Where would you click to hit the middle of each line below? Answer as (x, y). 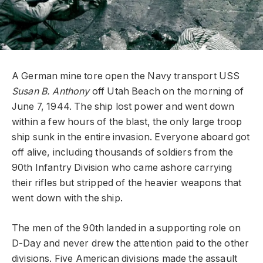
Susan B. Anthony (51, 92)
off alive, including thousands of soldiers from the (123, 153)
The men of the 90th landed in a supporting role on (126, 228)
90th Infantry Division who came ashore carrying (122, 168)
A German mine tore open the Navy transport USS (126, 76)
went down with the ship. (67, 198)
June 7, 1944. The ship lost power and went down (123, 107)
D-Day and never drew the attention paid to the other (131, 243)
